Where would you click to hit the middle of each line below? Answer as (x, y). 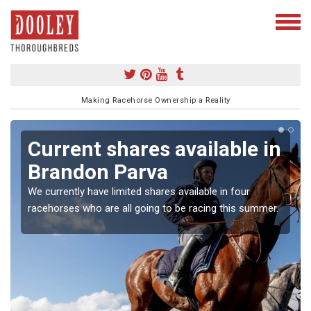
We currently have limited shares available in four (139, 191)
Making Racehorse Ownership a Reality (155, 100)
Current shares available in (154, 149)
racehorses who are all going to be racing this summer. (153, 208)
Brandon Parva (98, 171)
